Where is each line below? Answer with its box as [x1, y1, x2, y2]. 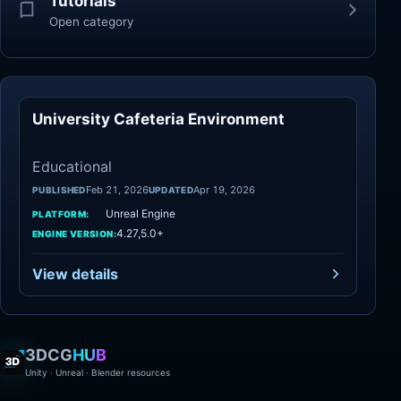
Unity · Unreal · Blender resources [25, 367, 170, 378]
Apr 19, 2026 [192, 183, 255, 196]
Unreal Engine [106, 207, 175, 220]
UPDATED [148, 184, 193, 195]
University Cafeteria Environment [32, 110, 285, 128]
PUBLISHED [32, 184, 86, 195]
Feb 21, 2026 [85, 183, 149, 196]
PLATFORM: [32, 208, 90, 219]
